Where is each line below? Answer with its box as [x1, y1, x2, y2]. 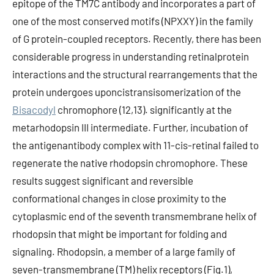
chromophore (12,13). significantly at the [56, 103, 232, 116]
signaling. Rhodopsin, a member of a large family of [12, 245, 235, 257]
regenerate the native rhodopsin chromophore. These [12, 157, 248, 169]
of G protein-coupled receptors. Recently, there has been [12, 32, 261, 45]
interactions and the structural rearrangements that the [12, 68, 257, 80]
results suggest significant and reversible [12, 174, 193, 187]
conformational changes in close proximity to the [12, 192, 226, 204]
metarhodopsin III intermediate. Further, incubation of [12, 121, 248, 133]
